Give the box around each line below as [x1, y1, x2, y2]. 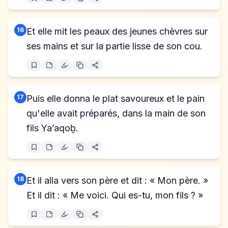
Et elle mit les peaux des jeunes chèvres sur [26, 26, 208, 37]
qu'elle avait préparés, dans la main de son [26, 108, 206, 119]
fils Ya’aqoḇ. [26, 123, 78, 133]
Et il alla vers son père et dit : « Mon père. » [26, 175, 208, 186]
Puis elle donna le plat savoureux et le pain [26, 93, 205, 104]
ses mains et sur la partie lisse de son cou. [26, 41, 203, 51]
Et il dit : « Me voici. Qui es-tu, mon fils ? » [26, 190, 203, 201]
